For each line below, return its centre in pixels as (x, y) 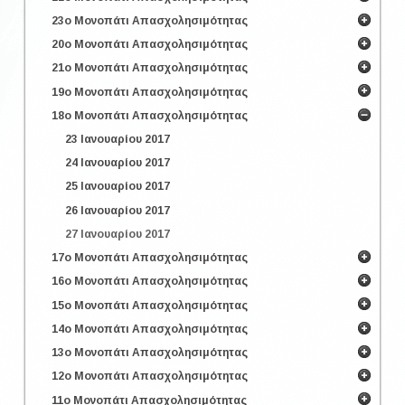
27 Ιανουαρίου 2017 (118, 234)
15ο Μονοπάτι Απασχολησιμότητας (150, 305)
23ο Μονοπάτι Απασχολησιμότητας (150, 20)
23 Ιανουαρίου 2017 (118, 139)
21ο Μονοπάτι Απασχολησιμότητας (150, 68)
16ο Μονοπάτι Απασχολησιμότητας (150, 282)
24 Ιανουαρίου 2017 (118, 163)
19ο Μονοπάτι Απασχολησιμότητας (150, 92)
